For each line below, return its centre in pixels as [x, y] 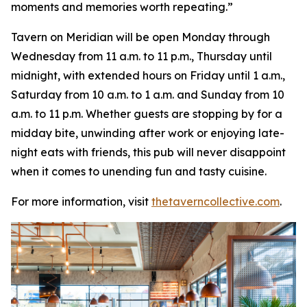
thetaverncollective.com [216, 201]
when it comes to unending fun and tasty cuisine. [140, 171]
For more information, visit [81, 201]
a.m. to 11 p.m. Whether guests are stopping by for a [147, 113]
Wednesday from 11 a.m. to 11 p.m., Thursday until [142, 56]
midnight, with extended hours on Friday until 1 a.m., [148, 75]
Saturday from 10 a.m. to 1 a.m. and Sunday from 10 [148, 94]
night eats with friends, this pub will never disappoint [148, 152]
